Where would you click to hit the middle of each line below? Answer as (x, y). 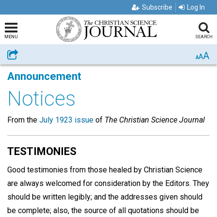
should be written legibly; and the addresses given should (105, 197)
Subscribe (157, 7)
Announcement (44, 76)
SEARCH (204, 37)
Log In (196, 7)
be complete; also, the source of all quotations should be (103, 210)
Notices (41, 99)
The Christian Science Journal (155, 120)
